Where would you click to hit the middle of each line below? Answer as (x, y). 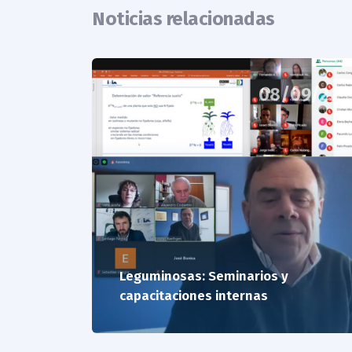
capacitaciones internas (194, 295)
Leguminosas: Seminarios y (204, 276)
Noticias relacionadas (183, 19)
